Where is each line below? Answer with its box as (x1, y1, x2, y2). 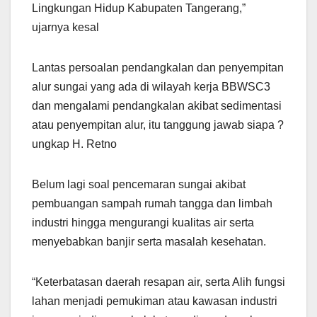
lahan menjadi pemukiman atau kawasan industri (32, 295, 277, 308)
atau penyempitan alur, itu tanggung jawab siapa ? (32, 119, 284, 132)
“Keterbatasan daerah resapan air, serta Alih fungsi (32, 276, 285, 289)
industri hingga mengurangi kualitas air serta (32, 217, 254, 229)
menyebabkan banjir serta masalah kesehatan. (32, 236, 266, 248)
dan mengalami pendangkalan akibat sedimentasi (32, 100, 282, 113)
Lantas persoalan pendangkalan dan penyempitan (32, 62, 284, 74)
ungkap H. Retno (32, 138, 117, 151)
